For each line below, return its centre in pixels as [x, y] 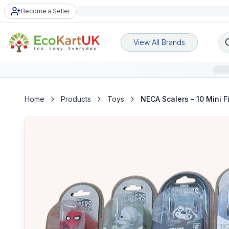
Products [76, 99]
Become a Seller [45, 11]
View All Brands [159, 42]
